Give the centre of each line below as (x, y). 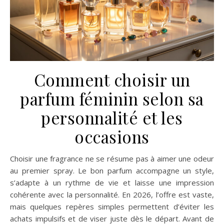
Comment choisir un (112, 79)
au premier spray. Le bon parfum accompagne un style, (112, 170)
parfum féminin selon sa (112, 98)
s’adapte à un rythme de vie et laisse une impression (112, 182)
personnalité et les (112, 117)
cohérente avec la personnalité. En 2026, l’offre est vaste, (112, 194)
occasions (112, 136)
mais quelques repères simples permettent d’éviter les (112, 206)
